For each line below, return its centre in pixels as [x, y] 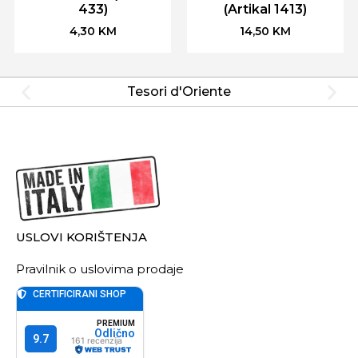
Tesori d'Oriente [179, 91]
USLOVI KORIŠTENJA [82, 237]
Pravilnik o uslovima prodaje [100, 269]
